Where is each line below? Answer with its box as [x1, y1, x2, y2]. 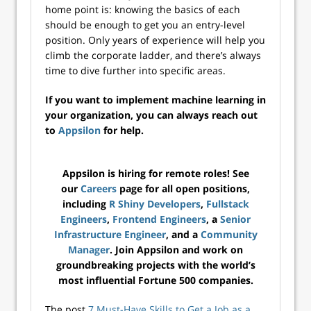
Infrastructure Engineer [53, 228, 166, 241]
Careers [81, 182, 117, 195]
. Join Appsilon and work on [110, 243, 243, 256]
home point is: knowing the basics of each [45, 3, 240, 16]
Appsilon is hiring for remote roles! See [62, 167, 249, 180]
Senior [220, 212, 251, 226]
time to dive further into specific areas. [45, 64, 226, 77]
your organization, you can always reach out [45, 108, 258, 121]
